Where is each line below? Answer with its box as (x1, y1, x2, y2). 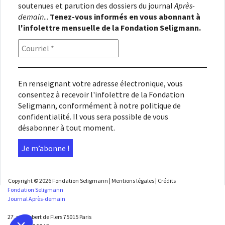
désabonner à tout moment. (18, 123, 115, 133)
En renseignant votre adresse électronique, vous (18, 78, 183, 89)
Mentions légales (111, 177, 154, 185)
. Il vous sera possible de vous (70, 111, 168, 122)
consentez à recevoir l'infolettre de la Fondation (18, 89, 184, 100)
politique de (140, 100, 181, 111)
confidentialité (18, 111, 70, 122)
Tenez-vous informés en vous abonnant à (50, 12, 200, 22)
